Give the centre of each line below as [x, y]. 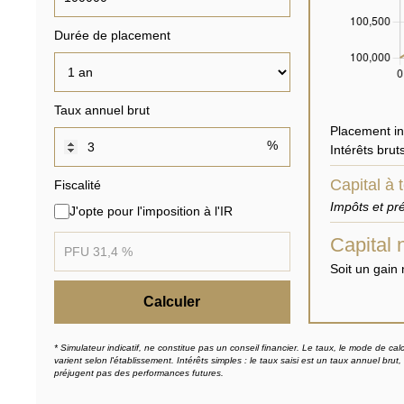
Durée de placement [112, 35]
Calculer [172, 301]
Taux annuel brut [102, 110]
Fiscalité [78, 184]
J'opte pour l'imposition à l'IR [151, 211]
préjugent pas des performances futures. [139, 372]
